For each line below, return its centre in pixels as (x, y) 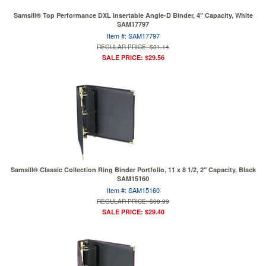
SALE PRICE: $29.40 (133, 212)
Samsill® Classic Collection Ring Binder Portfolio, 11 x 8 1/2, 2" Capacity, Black (133, 170)
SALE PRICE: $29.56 (133, 57)
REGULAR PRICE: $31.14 (133, 47)
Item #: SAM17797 (133, 36)
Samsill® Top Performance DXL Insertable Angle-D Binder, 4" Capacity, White (133, 15)
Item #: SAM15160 (133, 190)
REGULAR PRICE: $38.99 (133, 201)
